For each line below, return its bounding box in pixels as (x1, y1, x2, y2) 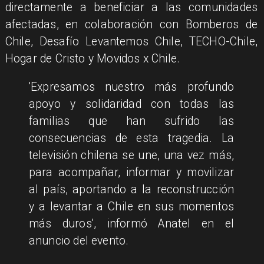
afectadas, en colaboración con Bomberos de (5, 17, 258, 31)
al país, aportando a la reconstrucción (28, 183, 235, 197)
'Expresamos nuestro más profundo (28, 80, 235, 94)
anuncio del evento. (28, 234, 129, 248)
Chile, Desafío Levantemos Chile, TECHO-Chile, (5, 34, 258, 48)
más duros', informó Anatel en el (28, 217, 235, 231)
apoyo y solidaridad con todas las (28, 97, 235, 111)
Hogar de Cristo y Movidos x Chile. (5, 51, 180, 65)
